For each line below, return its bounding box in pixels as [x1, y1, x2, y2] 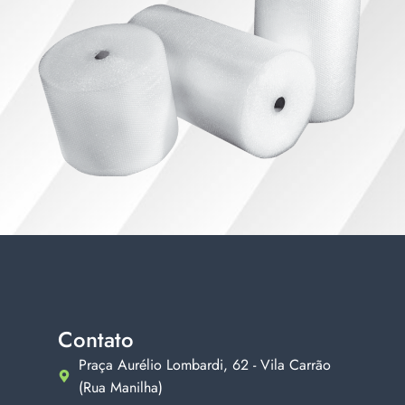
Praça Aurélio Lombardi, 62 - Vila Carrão [78, 353, 331, 375]
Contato [58, 323, 134, 355]
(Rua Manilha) [78, 376, 163, 398]
